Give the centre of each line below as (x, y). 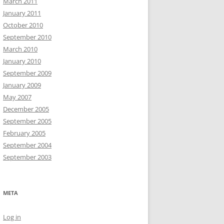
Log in (12, 217)
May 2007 (17, 97)
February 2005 (24, 133)
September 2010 (27, 37)
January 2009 (22, 85)
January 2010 (22, 61)
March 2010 (20, 49)
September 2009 (27, 73)
